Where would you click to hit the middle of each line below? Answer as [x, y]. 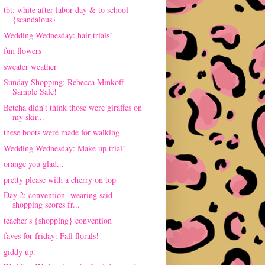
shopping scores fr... [46, 205]
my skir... [28, 117]
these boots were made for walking [61, 132]
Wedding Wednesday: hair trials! [58, 35]
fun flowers [22, 51]
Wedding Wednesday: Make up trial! [64, 148]
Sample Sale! [34, 92]
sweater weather [30, 66]
